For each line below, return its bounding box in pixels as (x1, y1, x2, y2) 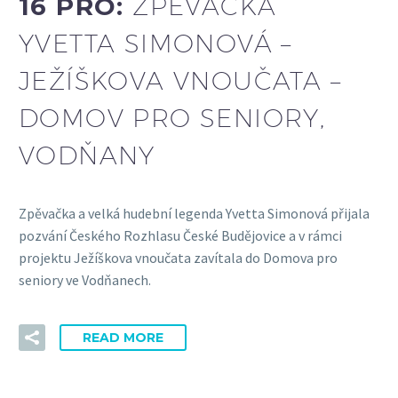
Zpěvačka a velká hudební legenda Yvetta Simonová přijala (19, 203, 370, 222)
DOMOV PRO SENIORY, (19, 103, 326, 133)
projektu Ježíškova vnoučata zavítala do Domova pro (19, 248, 338, 267)
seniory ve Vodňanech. (19, 270, 151, 289)
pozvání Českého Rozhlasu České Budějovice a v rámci (19, 226, 342, 244)
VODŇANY (19, 140, 155, 171)
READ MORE (83, 330, 163, 346)
